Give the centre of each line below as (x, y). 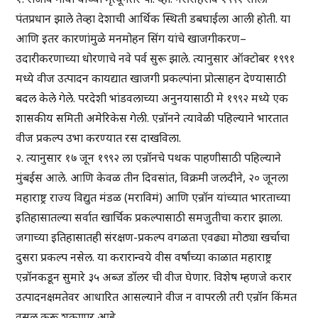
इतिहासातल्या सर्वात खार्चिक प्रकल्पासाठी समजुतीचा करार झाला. (149, 218)
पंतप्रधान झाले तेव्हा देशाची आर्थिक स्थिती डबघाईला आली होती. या (153, 19)
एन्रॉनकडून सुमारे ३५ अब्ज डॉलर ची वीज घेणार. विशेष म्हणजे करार (154, 277)
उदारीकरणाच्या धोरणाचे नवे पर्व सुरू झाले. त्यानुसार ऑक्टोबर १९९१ (156, 59)
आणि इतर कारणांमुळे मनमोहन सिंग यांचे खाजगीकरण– (131, 39)
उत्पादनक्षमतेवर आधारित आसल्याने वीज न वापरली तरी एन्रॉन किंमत (157, 297)
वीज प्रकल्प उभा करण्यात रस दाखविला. (99, 138)
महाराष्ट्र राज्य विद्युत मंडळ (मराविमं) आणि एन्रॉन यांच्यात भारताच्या (153, 198)
